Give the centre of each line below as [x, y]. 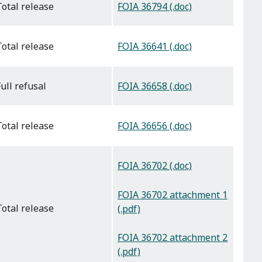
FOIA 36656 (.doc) [155, 126]
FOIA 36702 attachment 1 [173, 194]
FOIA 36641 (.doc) [155, 46]
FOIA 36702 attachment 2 [173, 238]
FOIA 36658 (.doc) [155, 86]
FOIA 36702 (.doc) [155, 166]
